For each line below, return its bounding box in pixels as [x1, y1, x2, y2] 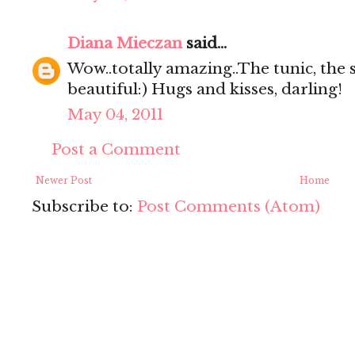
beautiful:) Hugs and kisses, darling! [67, 80, 342, 99]
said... [182, 34, 227, 53]
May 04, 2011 [67, 105, 163, 124]
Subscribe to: [32, 197, 137, 216]
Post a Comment [52, 140, 181, 159]
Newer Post [36, 174, 92, 187]
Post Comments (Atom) [137, 197, 320, 216]
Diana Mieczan [67, 34, 182, 53]
